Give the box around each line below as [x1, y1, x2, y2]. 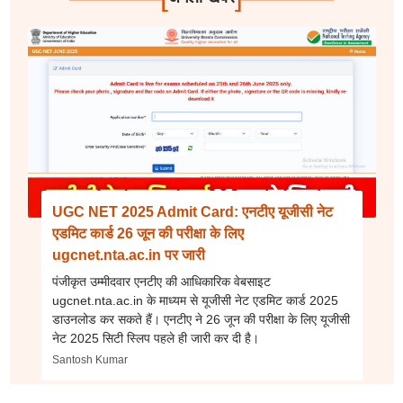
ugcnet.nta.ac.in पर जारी [51, 247, 205, 263]
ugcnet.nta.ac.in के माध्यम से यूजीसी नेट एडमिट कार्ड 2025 [51, 293, 338, 308]
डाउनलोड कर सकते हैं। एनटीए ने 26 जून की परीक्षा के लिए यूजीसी [51, 312, 350, 327]
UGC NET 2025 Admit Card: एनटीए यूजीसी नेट [51, 204, 333, 219]
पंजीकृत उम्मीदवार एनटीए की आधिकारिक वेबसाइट [51, 274, 271, 289]
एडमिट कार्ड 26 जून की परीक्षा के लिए [51, 226, 244, 241]
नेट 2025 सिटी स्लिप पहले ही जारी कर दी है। [51, 331, 259, 345]
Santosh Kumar [51, 354, 128, 366]
